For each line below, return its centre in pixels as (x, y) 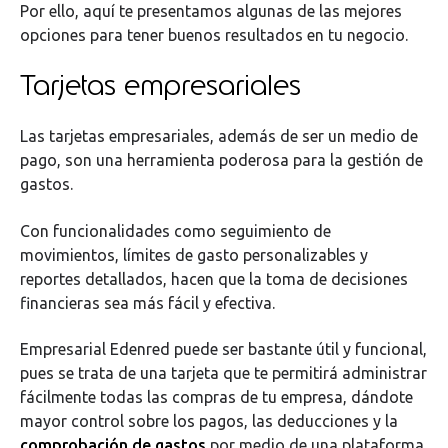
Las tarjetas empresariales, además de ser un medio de (219, 136)
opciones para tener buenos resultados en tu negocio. (214, 34)
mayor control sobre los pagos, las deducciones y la (209, 421)
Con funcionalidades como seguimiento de (175, 230)
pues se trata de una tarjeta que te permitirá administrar (223, 373)
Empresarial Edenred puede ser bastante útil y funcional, (223, 349)
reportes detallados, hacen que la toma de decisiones (214, 278)
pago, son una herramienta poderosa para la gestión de (221, 160)
